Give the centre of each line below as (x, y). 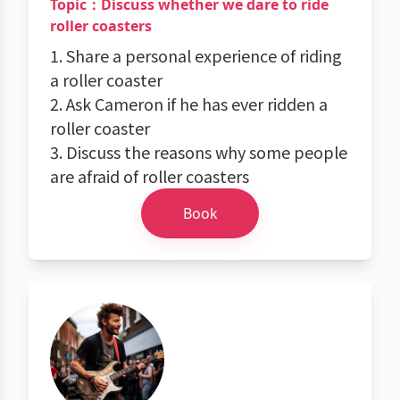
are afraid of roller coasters (150, 176)
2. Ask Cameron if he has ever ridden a (189, 104)
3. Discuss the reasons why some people (199, 152)
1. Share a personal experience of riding (196, 55)
